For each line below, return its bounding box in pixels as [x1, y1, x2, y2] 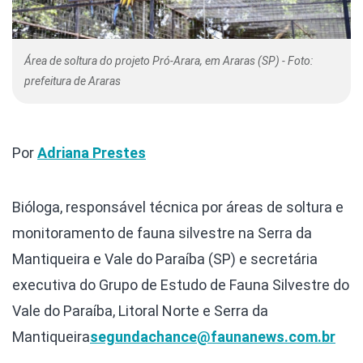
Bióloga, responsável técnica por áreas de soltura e [12, 198, 344, 216]
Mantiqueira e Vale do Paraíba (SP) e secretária [12, 250, 318, 267]
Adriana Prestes [37, 143, 146, 161]
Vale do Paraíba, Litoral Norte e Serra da [12, 301, 268, 319]
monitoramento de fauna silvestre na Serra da [12, 224, 312, 241]
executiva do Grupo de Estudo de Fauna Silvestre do [12, 275, 349, 293]
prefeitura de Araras [24, 74, 121, 88]
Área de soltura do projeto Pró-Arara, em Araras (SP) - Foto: [24, 53, 313, 67]
